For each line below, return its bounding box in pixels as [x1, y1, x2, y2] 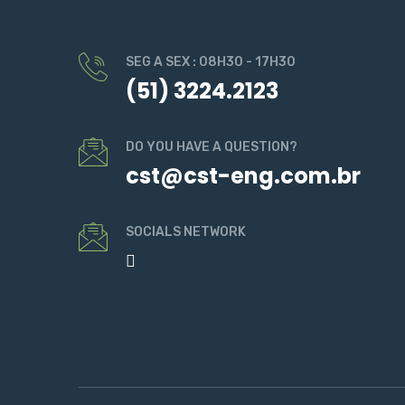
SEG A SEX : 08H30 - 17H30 [126, 54, 296, 70]
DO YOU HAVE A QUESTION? [126, 139, 297, 155]
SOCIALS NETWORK [126, 224, 246, 240]
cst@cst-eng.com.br [126, 161, 361, 191]
